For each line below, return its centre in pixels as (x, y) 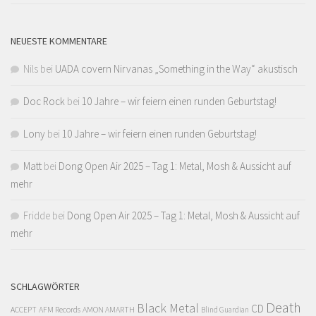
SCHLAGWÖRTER (45, 287)
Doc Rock (44, 102)
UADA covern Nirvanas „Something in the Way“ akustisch (176, 69)
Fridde (37, 216)
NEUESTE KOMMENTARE (59, 41)
